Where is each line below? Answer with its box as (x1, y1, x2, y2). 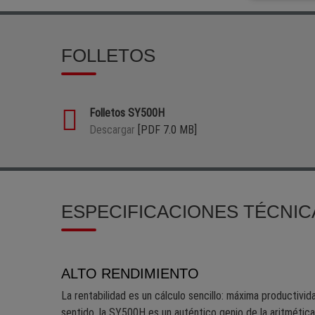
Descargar (89, 123, 138, 137)
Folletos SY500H (89, 106, 165, 120)
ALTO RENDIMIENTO (61, 266, 199, 282)
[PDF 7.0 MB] (138, 123, 197, 137)
